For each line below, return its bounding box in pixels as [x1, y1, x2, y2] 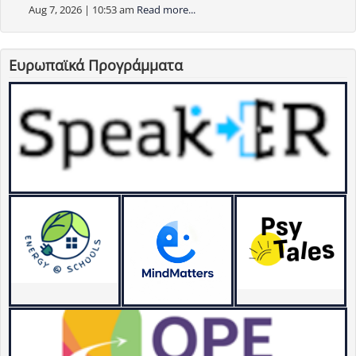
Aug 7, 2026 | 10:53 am [29, 2, 134, 17]
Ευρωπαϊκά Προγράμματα [9, 56, 183, 75]
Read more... [137, 2, 195, 17]
